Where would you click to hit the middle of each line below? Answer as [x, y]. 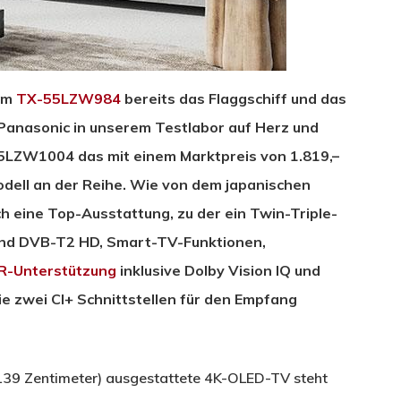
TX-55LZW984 [68, 98]
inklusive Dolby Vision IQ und [218, 270]
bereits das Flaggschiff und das [234, 98]
